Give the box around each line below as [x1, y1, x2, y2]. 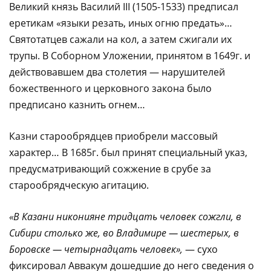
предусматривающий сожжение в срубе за [9, 162, 211, 175]
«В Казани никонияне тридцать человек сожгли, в [9, 209, 241, 223]
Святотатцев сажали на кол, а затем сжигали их [9, 32, 232, 46]
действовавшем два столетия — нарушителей [9, 65, 225, 79]
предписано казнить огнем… [9, 97, 145, 111]
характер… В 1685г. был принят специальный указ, [9, 145, 247, 159]
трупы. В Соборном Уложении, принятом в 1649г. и [9, 48, 250, 62]
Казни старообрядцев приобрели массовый [9, 129, 218, 143]
